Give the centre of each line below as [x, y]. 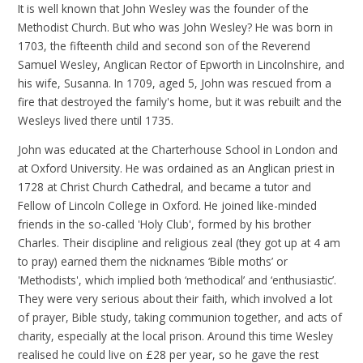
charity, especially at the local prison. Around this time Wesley [176, 336]
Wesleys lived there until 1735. [96, 120]
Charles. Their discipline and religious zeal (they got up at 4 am [179, 243]
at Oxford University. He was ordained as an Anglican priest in [177, 169]
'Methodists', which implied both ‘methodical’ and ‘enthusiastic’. [177, 280]
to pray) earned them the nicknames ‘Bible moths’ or [153, 262]
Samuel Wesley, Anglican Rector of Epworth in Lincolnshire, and [181, 64]
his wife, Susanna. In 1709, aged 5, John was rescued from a [175, 83]
